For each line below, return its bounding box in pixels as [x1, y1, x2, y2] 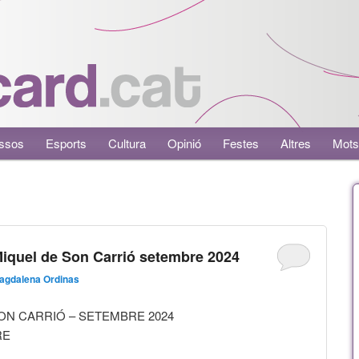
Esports [46, 135, 87, 151]
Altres [280, 135, 312, 151]
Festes [223, 135, 260, 151]
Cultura [108, 135, 147, 151]
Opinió [167, 135, 202, 151]
